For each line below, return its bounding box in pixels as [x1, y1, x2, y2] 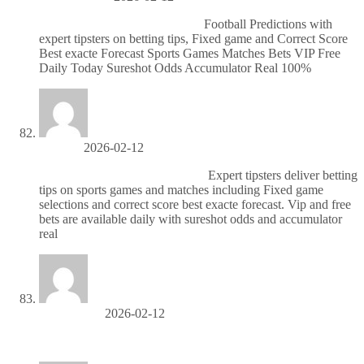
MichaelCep [39, 305, 102, 320]
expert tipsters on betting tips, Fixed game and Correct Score [39, 31, 348, 45]
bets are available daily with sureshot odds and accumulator [39, 211, 342, 226]
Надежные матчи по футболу [39, 16, 201, 31]
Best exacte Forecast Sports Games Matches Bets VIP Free [39, 45, 340, 60]
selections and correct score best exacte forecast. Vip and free [39, 197, 351, 211]
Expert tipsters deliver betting [205, 167, 357, 182]
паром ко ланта [39, 333, 123, 348]
